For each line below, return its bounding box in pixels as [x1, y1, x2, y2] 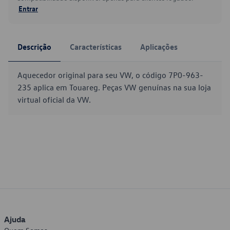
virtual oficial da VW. [17, 94, 91, 105]
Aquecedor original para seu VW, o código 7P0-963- [17, 70, 203, 80]
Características [70, 42, 122, 52]
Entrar [18, 4, 38, 13]
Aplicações [140, 42, 178, 52]
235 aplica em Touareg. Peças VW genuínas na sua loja [17, 82, 211, 92]
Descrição [17, 42, 51, 52]
